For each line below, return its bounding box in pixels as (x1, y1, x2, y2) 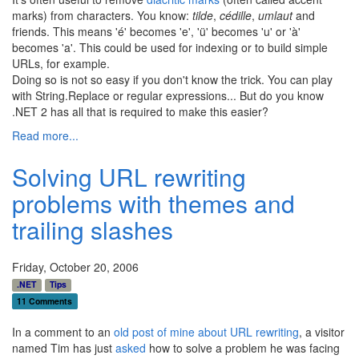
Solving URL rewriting (12, 159, 246, 195)
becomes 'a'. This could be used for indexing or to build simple (12, 39, 328, 56)
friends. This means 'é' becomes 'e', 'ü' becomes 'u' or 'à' (12, 23, 301, 40)
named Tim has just (12, 339, 115, 356)
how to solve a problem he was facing (146, 339, 340, 356)
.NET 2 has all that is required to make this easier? (12, 103, 268, 120)
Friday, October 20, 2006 (12, 259, 139, 276)
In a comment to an (12, 323, 114, 340)
